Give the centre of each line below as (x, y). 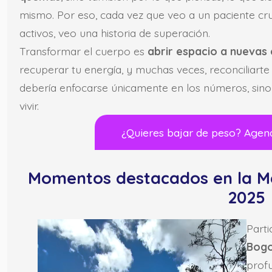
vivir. (29, 106)
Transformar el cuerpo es (83, 51)
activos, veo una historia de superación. (115, 33)
